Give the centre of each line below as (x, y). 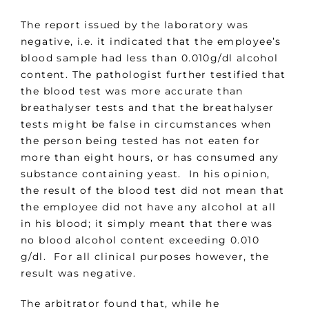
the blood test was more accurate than (132, 91)
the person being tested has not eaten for (141, 141)
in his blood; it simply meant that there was (147, 224)
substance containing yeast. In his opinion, (146, 174)
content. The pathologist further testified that (153, 75)
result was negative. (78, 273)
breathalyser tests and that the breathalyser (148, 108)
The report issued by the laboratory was (135, 25)
